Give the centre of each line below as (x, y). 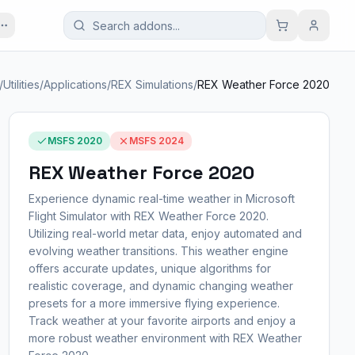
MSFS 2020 (74, 141)
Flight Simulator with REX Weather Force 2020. (148, 216)
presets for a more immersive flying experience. (154, 303)
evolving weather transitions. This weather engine (158, 251)
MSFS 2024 (156, 141)
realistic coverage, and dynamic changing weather (160, 286)
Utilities (21, 84)
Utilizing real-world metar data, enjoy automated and (165, 233)
